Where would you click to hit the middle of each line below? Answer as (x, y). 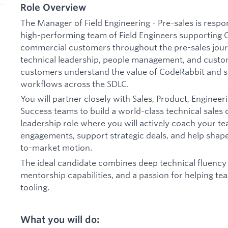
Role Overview (53, 7)
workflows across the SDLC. (75, 83)
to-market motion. (56, 148)
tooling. (35, 187)
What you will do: (60, 219)
